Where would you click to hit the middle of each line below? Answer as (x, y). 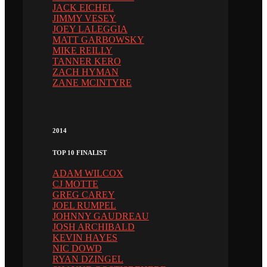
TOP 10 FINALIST (80, 152)
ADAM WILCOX (88, 173)
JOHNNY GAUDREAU (101, 216)
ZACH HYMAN (86, 72)
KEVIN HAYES (85, 237)
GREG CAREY (84, 194)
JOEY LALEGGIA (90, 29)
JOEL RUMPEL (84, 205)
